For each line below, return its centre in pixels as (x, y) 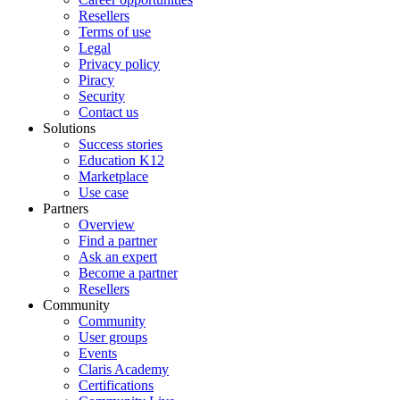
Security (102, 96)
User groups (113, 337)
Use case (104, 193)
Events (98, 354)
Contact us (108, 112)
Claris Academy (124, 370)
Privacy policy (119, 64)
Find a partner (118, 241)
